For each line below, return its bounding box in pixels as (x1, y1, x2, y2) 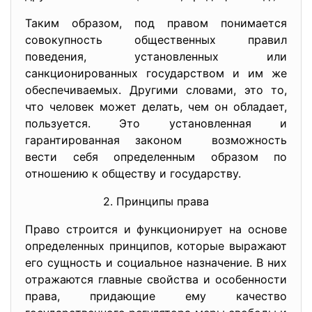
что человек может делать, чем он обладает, (25, 100, 287, 114)
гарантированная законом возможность (25, 133, 287, 147)
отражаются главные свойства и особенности (25, 272, 287, 286)
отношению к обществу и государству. (25, 166, 241, 180)
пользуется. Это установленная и (25, 116, 287, 130)
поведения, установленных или (25, 49, 287, 63)
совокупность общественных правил (25, 33, 287, 47)
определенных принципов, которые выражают (25, 239, 287, 253)
